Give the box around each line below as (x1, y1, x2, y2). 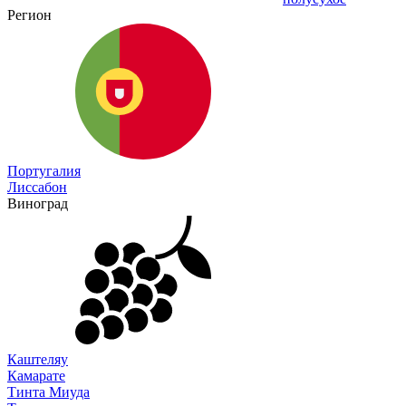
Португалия (7, 162, 81, 179)
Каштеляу (7, 351, 68, 367)
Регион (7, 6, 52, 23)
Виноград (7, 195, 68, 211)
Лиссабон (7, 179, 67, 195)
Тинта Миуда (7, 383, 90, 400)
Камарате (7, 367, 65, 383)
